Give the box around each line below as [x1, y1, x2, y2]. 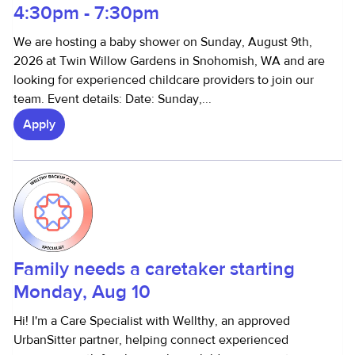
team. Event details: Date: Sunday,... [13, 91, 212, 107]
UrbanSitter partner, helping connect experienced [13, 332, 288, 348]
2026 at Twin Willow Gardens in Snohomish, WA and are [13, 53, 325, 69]
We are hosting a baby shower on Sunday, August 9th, [13, 34, 312, 50]
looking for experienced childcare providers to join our [13, 72, 314, 88]
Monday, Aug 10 [13, 280, 151, 304]
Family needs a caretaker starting [13, 257, 295, 281]
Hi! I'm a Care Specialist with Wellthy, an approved [13, 313, 290, 329]
